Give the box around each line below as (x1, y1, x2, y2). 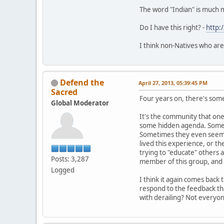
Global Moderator (51, 98, 109, 107)
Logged (51, 165, 74, 174)
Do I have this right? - (139, 22, 206, 32)
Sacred (51, 86, 77, 97)
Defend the (60, 76, 104, 88)
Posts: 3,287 (51, 154, 89, 163)
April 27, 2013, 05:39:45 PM (138, 78, 207, 86)
